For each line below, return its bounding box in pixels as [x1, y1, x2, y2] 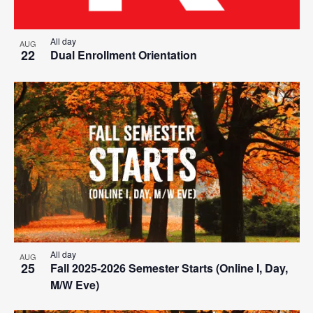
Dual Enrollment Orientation [50, 47, 197, 64]
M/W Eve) [50, 277, 99, 293]
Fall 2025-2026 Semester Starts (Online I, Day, [50, 260, 288, 277]
